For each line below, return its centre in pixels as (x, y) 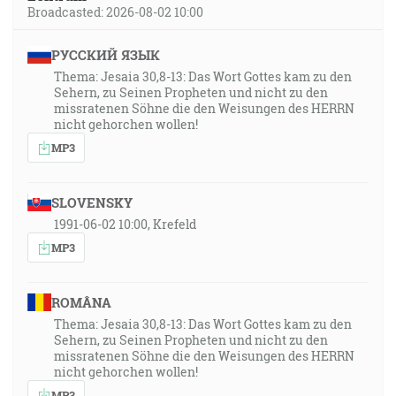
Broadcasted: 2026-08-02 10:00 (115, 12)
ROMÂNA (81, 302)
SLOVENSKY (91, 202)
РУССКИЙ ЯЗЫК (105, 55)
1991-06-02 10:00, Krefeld (125, 224)
